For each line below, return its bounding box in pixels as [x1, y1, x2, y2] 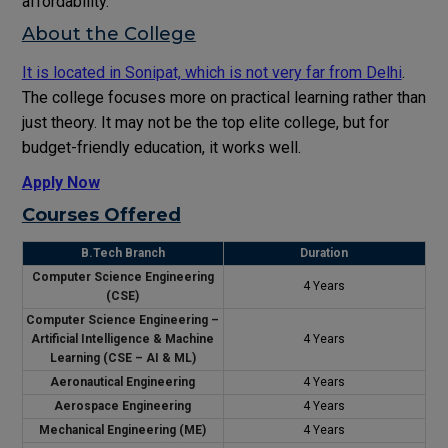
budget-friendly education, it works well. [21, 137, 301, 157]
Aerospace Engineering [54, 398, 192, 413]
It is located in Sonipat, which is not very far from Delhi [21, 62, 402, 82]
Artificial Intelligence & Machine [31, 331, 215, 346]
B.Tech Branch [80, 245, 165, 260]
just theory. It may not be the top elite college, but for [21, 112, 389, 132]
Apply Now [21, 172, 100, 192]
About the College [21, 22, 196, 45]
